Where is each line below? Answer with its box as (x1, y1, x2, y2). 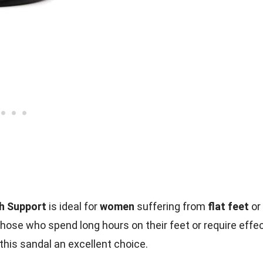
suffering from (134, 200, 208, 213)
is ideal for (46, 200, 100, 213)
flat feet (208, 200, 249, 213)
